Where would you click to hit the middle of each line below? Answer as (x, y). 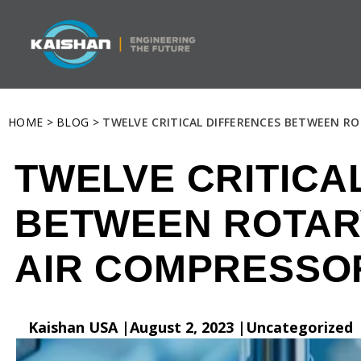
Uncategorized (299, 328)
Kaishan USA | (79, 328)
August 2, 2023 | (188, 328)
